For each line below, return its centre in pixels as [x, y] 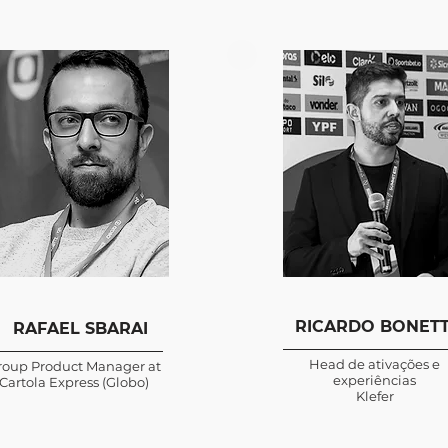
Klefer [374, 396]
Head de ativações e [374, 364]
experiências [374, 380]
